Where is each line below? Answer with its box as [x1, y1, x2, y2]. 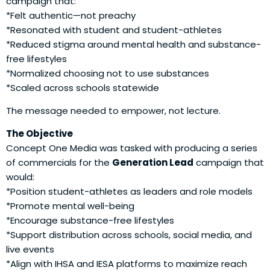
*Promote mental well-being [6, 199, 134, 213]
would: [6, 171, 34, 184]
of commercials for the [6, 156, 112, 169]
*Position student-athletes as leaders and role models [6, 185, 253, 198]
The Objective [6, 127, 73, 140]
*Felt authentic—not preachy [6, 8, 136, 22]
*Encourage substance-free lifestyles [6, 214, 174, 227]
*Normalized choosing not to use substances [6, 66, 209, 80]
